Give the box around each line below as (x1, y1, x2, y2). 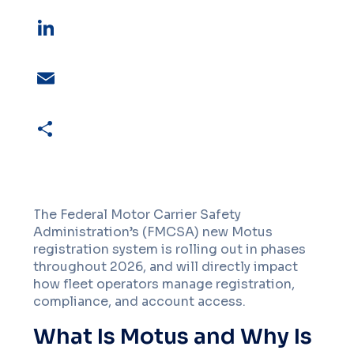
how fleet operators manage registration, (33, 276, 296, 292)
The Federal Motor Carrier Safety (33, 206, 242, 223)
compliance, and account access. (33, 293, 247, 310)
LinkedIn (33, 44, 88, 61)
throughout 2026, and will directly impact (33, 258, 299, 275)
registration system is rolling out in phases (33, 241, 307, 258)
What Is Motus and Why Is (33, 323, 313, 350)
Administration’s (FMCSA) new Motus (33, 224, 273, 240)
